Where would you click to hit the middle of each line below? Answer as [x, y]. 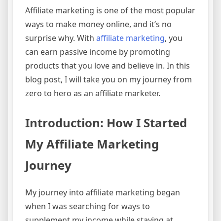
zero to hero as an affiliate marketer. [93, 93]
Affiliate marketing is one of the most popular [110, 11]
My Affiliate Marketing [92, 144]
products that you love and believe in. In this [108, 66]
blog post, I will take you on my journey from [109, 80]
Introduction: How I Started [106, 123]
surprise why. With [61, 38]
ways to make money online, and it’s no [98, 24]
